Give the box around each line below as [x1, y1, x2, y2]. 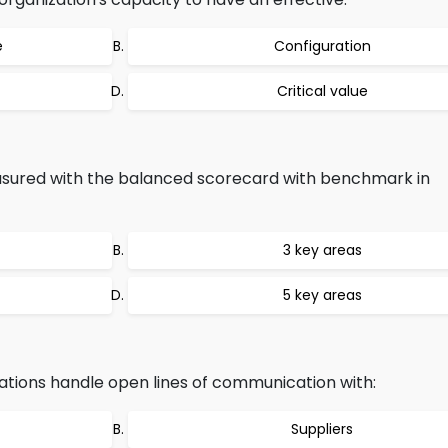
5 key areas [282, 285, 362, 305]
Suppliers [291, 419, 353, 439]
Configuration [273, 36, 371, 56]
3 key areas [282, 240, 362, 260]
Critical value [276, 81, 368, 101]
